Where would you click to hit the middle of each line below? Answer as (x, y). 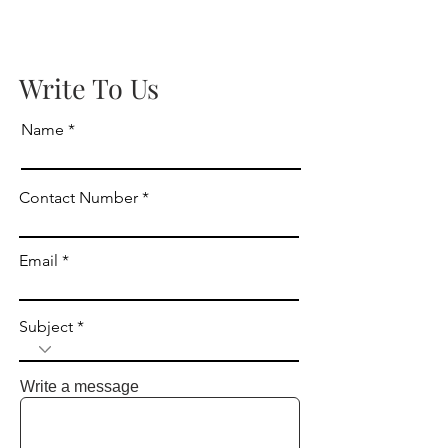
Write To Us (89, 87)
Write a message (79, 386)
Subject (46, 326)
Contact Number (78, 197)
